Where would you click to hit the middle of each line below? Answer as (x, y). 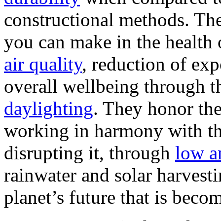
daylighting (49, 108)
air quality (43, 64)
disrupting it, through (90, 152)
